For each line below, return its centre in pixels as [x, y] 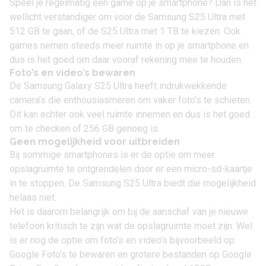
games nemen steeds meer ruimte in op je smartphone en [129, 46]
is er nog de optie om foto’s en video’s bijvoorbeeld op [122, 240]
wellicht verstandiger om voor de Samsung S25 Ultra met [127, 17]
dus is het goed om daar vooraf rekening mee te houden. [126, 60]
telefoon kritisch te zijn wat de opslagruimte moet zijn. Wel [131, 226]
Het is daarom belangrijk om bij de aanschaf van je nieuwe [129, 212]
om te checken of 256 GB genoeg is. [85, 129]
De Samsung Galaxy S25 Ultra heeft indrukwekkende [118, 86]
